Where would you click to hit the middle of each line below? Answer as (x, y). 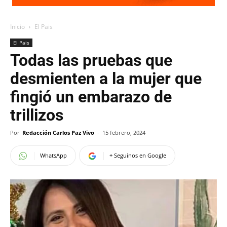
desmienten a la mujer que (106, 79)
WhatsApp (53, 155)
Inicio (17, 27)
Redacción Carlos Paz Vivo (58, 133)
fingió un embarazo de (91, 97)
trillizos (37, 115)
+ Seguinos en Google (138, 155)
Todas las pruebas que (91, 60)
